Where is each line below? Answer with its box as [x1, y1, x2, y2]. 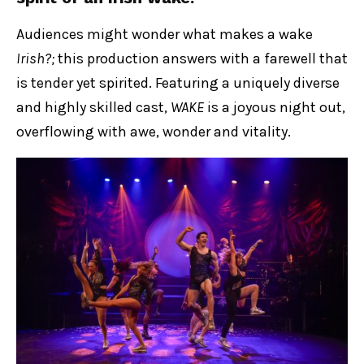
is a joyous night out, [204, 97, 345, 116]
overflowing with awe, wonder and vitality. [16, 122, 291, 141]
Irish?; [16, 49, 54, 67]
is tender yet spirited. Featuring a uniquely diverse [16, 73, 340, 92]
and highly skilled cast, [16, 97, 171, 116]
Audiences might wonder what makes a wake [16, 24, 313, 43]
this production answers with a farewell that [54, 49, 348, 67]
